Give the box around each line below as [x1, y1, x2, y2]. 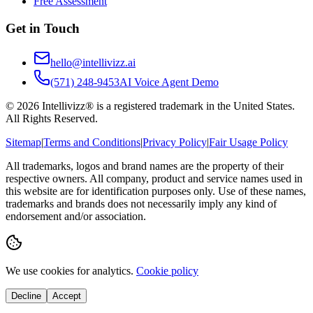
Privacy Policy [143, 136, 207, 148]
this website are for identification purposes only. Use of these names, [6, 184, 306, 197]
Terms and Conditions [43, 136, 140, 148]
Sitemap [6, 136, 41, 148]
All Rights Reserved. [6, 112, 98, 124]
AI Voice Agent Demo [119, 75, 219, 88]
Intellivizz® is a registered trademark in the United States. [39, 99, 295, 112]
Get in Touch [6, 20, 80, 36]
